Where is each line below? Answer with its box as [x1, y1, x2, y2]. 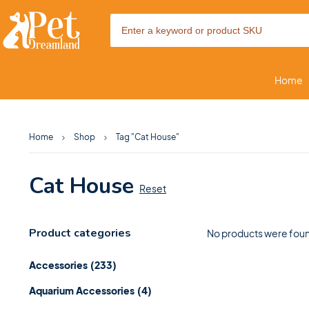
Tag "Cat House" [116, 132, 179, 142]
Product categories [29, 226, 131, 241]
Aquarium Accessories [29, 284, 134, 297]
